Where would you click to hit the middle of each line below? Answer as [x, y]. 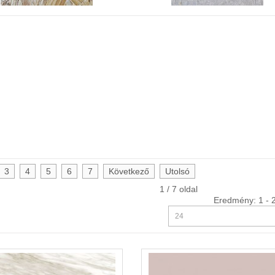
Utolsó [177, 171]
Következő [129, 171]
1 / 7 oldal [179, 189]
